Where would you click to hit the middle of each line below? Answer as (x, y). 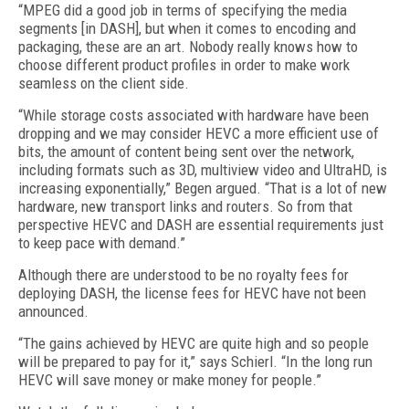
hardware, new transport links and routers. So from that (185, 206)
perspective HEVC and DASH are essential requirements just (201, 225)
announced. (53, 311)
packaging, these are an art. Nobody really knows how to (188, 47)
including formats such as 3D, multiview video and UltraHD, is (203, 170)
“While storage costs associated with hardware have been (194, 115)
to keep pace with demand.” (102, 243)
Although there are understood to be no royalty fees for (184, 275)
